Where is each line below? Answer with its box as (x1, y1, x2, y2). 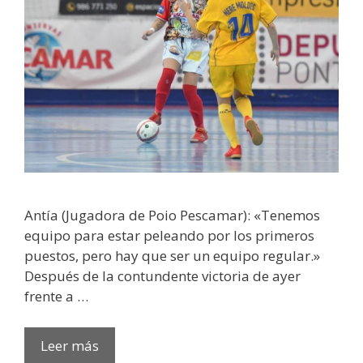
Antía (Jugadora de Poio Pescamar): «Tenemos (24, 206, 320, 225)
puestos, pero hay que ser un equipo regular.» (24, 246, 320, 266)
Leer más (41, 335, 99, 355)
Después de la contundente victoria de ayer (24, 267, 301, 286)
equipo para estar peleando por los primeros (24, 226, 314, 246)
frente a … (24, 287, 88, 306)
